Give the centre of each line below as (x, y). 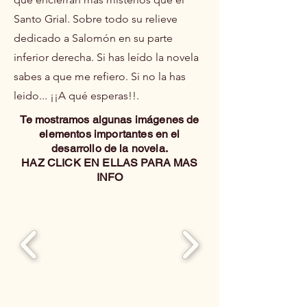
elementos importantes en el (110, 134)
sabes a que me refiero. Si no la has (100, 76)
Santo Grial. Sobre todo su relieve (96, 19)
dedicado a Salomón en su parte (93, 38)
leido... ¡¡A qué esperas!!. (76, 95)
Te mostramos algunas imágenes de (110, 119)
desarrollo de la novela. (110, 148)
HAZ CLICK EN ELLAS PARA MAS (110, 162)
